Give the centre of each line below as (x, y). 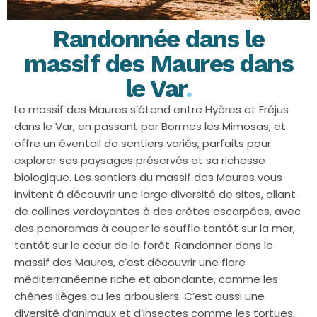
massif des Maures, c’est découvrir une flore (130, 262)
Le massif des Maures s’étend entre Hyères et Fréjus (151, 109)
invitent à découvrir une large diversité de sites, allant (155, 194)
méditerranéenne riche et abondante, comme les (146, 279)
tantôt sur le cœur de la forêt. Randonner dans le (144, 245)
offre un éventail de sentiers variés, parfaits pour (143, 143)
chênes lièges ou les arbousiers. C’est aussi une (139, 296)
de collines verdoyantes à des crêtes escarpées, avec (157, 211)
